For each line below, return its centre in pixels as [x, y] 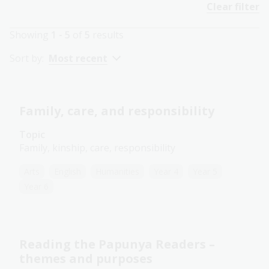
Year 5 [205, 172]
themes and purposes [86, 259]
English [68, 172]
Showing [30, 35]
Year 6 [36, 187]
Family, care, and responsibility [117, 111]
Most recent [78, 59]
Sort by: [27, 59]
